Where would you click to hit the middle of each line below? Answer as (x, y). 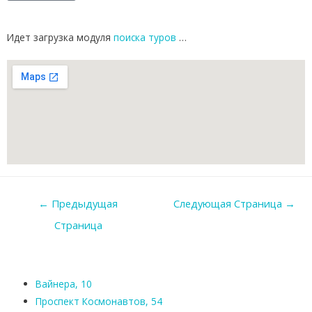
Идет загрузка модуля (60, 38)
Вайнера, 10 (64, 283)
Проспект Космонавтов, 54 (99, 301)
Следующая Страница (229, 203)
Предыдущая (83, 203)
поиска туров (145, 38)
